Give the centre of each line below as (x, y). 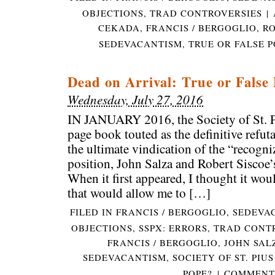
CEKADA (119, 27)
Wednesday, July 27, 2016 (136, 99)
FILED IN (93, 212)
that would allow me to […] (139, 192)
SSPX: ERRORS (173, 228)
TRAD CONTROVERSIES (206, 13)
